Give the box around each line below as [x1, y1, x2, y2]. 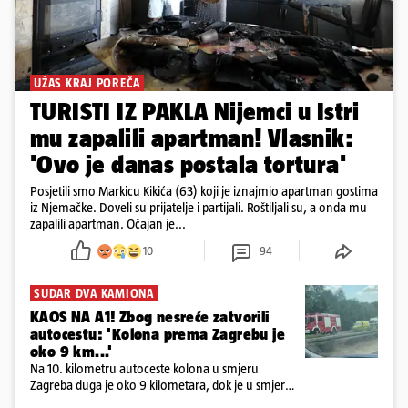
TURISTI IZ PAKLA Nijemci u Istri [30, 97, 360, 127]
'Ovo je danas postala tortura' [30, 150, 346, 179]
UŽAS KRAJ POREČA [34, 76, 140, 91]
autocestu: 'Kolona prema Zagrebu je [30, 325, 285, 344]
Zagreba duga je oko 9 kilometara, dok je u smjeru [30, 377, 292, 393]
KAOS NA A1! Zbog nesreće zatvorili [30, 308, 270, 327]
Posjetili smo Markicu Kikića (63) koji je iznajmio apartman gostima [30, 183, 378, 199]
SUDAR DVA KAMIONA [34, 286, 154, 301]
